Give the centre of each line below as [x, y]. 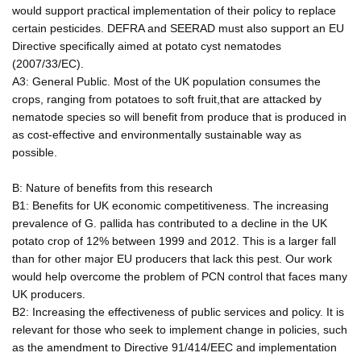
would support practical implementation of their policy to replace [174, 10]
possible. [35, 152]
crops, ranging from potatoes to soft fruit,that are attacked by [167, 99]
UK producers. [49, 294]
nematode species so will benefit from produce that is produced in [179, 116]
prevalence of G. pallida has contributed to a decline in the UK [170, 223]
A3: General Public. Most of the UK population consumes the [166, 81]
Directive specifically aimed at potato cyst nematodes [147, 46]
